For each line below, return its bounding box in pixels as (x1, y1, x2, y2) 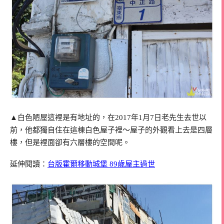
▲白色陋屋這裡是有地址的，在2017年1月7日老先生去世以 (10, 113, 206, 121)
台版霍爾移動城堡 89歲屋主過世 (47, 160, 155, 168)
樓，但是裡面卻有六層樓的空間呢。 (10, 138, 130, 146)
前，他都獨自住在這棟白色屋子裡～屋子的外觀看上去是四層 (10, 125, 212, 134)
